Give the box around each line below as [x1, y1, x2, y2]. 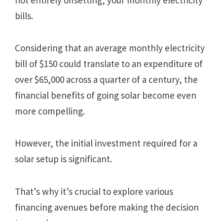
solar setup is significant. [15, 153, 112, 165]
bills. [15, 9, 33, 22]
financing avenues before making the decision [15, 201, 199, 213]
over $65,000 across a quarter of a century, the [15, 74, 198, 86]
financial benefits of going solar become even [15, 89, 196, 102]
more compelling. [15, 105, 85, 117]
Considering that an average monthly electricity [15, 42, 205, 54]
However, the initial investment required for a [15, 137, 197, 149]
